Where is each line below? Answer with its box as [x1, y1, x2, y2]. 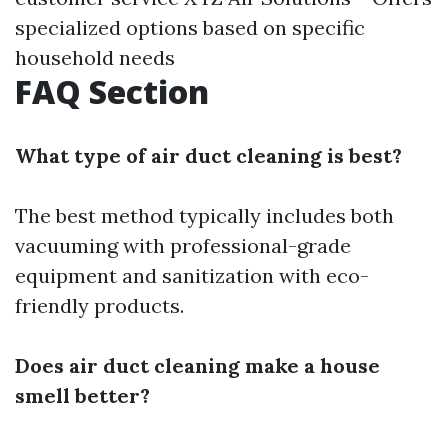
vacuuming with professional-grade [15, 233, 351, 259]
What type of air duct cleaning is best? [15, 143, 402, 169]
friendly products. [15, 293, 184, 319]
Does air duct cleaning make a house [15, 353, 380, 379]
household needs [15, 45, 175, 71]
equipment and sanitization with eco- [15, 263, 369, 289]
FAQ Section [15, 70, 209, 114]
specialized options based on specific [15, 15, 365, 41]
